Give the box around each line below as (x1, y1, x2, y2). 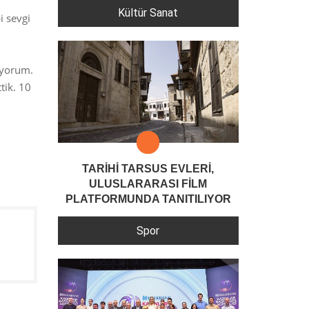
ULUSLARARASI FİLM (89, 177, 208, 190)
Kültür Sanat (118, 6, 179, 20)
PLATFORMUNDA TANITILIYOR (65, 192, 231, 205)
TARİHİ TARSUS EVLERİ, (82, 162, 215, 175)
